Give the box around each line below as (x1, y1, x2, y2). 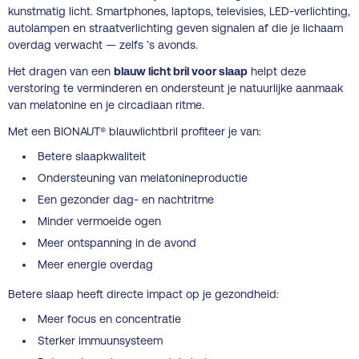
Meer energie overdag (38, 257, 154, 271)
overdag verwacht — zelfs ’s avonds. (8, 38, 198, 51)
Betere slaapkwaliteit (38, 149, 147, 163)
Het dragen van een (8, 64, 114, 78)
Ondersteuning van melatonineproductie (38, 171, 248, 184)
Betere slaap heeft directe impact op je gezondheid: (8, 287, 279, 301)
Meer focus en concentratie (38, 312, 182, 325)
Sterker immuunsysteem (38, 333, 163, 347)
